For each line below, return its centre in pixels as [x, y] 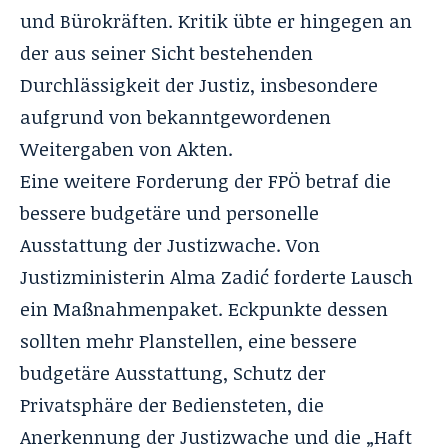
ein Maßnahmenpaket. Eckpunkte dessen [204, 308]
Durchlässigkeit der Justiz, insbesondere [199, 84]
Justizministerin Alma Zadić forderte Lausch [216, 276]
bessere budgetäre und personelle [169, 212]
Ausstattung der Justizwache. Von [170, 244]
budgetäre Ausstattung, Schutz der [173, 372]
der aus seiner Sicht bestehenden [166, 52]
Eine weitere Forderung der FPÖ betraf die [205, 180]
